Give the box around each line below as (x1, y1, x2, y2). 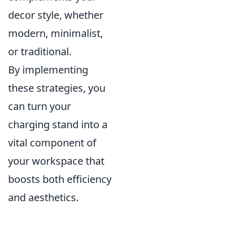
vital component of (8, 136, 96, 149)
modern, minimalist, (8, 26, 103, 40)
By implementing (8, 63, 88, 77)
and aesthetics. (8, 191, 79, 204)
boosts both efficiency (8, 172, 111, 186)
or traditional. (8, 45, 71, 58)
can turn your (8, 99, 71, 113)
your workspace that (8, 154, 104, 168)
